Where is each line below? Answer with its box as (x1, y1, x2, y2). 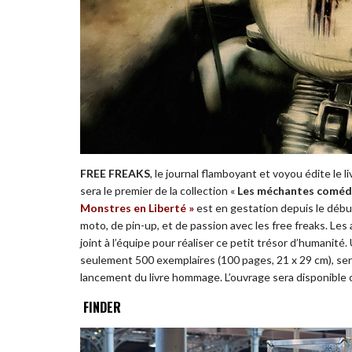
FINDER (80, 296, 121, 317)
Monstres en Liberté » (80, 201, 194, 215)
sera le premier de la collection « (80, 184, 237, 198)
